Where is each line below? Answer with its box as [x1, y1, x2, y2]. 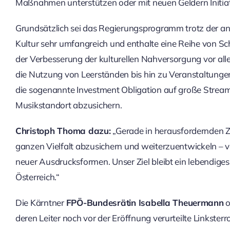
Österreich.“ [15, 171, 60, 182]
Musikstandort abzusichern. [15, 99, 122, 110]
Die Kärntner [15, 197, 66, 208]
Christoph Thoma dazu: [15, 125, 111, 136]
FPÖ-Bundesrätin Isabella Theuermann [66, 197, 224, 208]
